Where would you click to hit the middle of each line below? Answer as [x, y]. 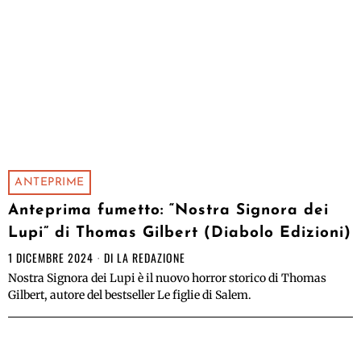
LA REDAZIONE [151, 258]
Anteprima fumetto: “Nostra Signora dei [168, 211]
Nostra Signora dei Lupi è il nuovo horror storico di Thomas [167, 278]
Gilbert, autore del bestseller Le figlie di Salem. [130, 295]
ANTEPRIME [50, 183]
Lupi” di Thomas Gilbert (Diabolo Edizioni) [180, 234]
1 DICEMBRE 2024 [51, 258]
